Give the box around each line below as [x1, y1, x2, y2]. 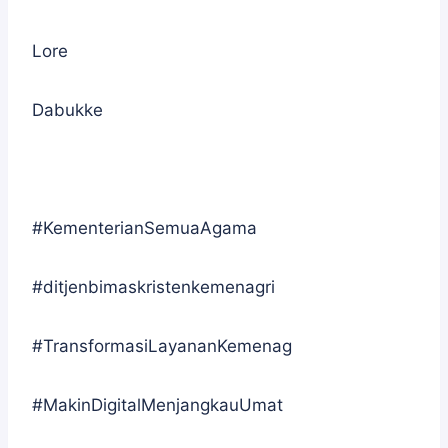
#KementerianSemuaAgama [32, 218, 257, 238]
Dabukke [32, 100, 108, 120]
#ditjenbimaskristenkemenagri [32, 277, 275, 297]
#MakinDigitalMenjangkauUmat [32, 395, 283, 415]
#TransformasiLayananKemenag [32, 336, 292, 356]
